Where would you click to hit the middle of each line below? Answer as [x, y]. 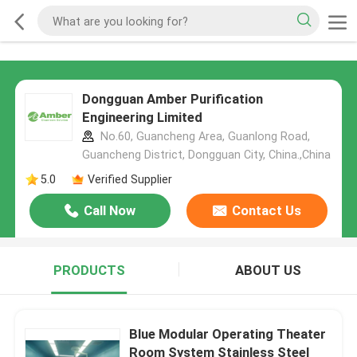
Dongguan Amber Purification [172, 99]
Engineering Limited [142, 118]
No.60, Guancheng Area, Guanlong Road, [203, 137]
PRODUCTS [89, 271]
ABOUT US [268, 271]
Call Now [110, 211]
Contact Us [266, 211]
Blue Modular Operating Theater [228, 333]
